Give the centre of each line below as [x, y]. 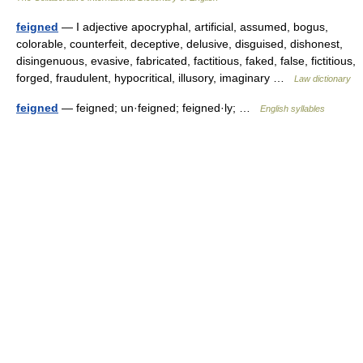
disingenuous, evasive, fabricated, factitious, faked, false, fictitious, [186, 60]
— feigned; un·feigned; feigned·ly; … [159, 107]
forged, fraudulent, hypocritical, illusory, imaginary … [155, 77]
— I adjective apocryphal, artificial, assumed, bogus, [193, 26]
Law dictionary [322, 78]
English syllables [293, 108]
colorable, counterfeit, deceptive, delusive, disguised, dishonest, [179, 43]
